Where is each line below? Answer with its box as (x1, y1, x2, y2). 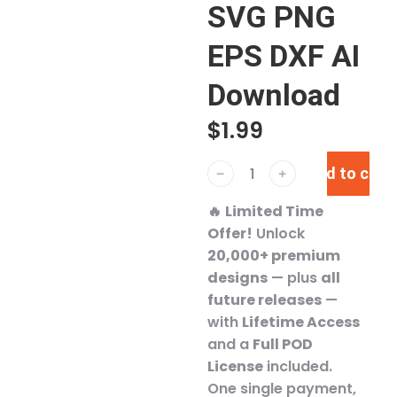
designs (207, 268, 268, 288)
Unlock (253, 223, 305, 244)
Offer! (207, 223, 253, 244)
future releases (207, 290, 322, 310)
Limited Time (225, 201, 323, 222)
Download (207, 77, 340, 113)
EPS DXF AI (207, 38, 360, 74)
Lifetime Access (242, 312, 360, 332)
